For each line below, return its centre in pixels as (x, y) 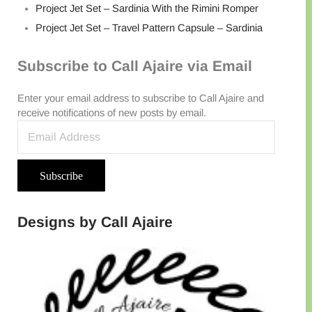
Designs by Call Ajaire (95, 221)
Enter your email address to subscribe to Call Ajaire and (140, 98)
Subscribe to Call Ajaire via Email (134, 65)
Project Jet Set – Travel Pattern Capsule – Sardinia (149, 28)
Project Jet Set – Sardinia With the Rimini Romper (147, 8)
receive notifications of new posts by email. (111, 112)
